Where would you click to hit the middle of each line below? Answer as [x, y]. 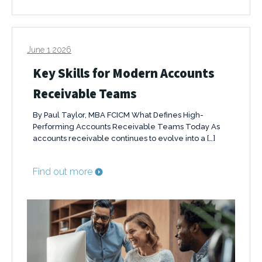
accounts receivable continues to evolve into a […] [124, 139]
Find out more [63, 172]
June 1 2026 [49, 50]
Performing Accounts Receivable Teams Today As [126, 127]
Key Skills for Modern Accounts [124, 73]
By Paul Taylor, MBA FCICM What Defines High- [118, 115]
